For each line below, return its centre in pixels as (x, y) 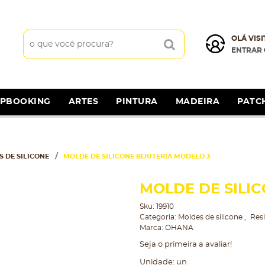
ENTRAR (246, 50)
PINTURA (137, 102)
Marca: (152, 228)
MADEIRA (198, 102)
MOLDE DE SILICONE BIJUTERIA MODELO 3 (137, 156)
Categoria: (158, 217)
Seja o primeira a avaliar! (185, 245)
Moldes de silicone (211, 217)
